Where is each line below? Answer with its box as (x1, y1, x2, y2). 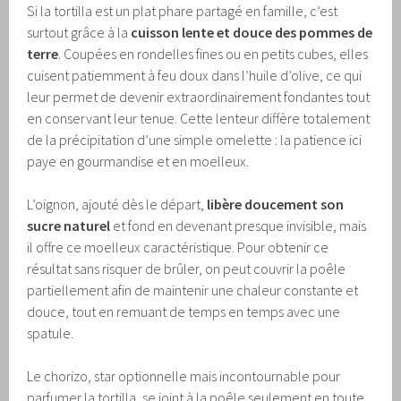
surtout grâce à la (27, 23, 132, 42)
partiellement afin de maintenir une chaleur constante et (27, 281, 359, 300)
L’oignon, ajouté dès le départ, (27, 195, 208, 214)
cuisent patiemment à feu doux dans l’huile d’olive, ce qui (27, 66, 363, 85)
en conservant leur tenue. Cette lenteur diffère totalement (27, 109, 371, 128)
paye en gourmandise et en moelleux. (27, 152, 250, 171)
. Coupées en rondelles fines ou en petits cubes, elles (58, 45, 369, 64)
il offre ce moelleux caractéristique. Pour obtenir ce (27, 238, 329, 257)
